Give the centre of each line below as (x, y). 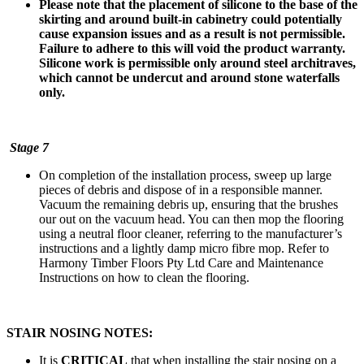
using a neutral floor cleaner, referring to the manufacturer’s (191, 233)
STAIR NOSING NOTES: (80, 332)
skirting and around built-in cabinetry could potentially (191, 19)
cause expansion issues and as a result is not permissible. (192, 33)
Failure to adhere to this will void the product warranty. (192, 48)
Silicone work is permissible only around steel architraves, (197, 63)
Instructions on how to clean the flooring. (144, 277)
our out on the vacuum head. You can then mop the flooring (191, 219)
